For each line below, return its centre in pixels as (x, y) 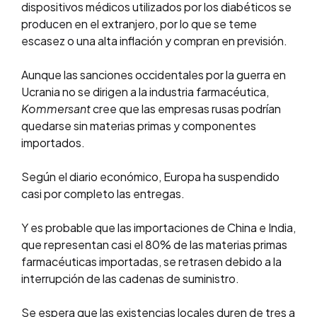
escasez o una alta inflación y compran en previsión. (154, 41)
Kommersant (56, 109)
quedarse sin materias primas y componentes (139, 126)
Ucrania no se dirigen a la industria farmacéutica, (145, 92)
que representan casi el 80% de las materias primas (154, 245)
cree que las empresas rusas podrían (186, 109)
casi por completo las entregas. (103, 194)
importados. (53, 143)
